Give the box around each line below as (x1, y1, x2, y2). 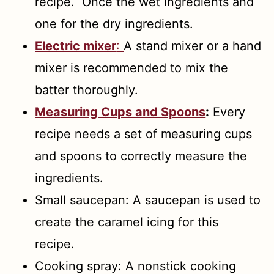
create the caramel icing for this (35, 214, 219, 229)
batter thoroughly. (35, 82, 139, 97)
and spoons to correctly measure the (35, 148, 248, 163)
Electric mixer (35, 38, 117, 53)
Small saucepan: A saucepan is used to (35, 192, 261, 207)
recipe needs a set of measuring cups (35, 126, 253, 141)
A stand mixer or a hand (124, 38, 262, 53)
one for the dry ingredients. (35, 16, 198, 31)
